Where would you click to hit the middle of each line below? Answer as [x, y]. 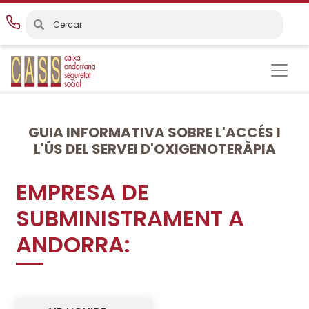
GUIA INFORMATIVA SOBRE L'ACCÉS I [154, 132]
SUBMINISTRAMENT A [130, 218]
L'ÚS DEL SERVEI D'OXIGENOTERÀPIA [154, 149]
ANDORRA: [73, 245]
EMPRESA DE [82, 192]
